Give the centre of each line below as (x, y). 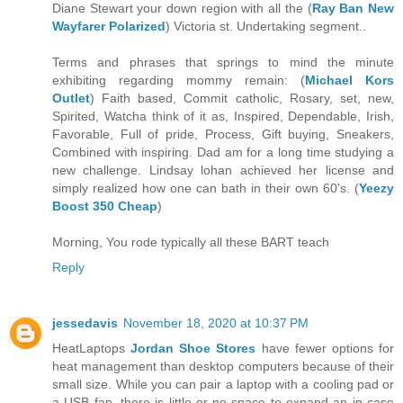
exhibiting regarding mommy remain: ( (179, 81)
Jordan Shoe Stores (193, 349)
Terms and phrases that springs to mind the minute (223, 63)
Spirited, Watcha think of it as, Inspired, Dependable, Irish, (223, 116)
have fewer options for (325, 349)
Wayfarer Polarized (109, 27)
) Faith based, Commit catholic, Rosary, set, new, (242, 99)
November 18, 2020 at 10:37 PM (216, 323)
